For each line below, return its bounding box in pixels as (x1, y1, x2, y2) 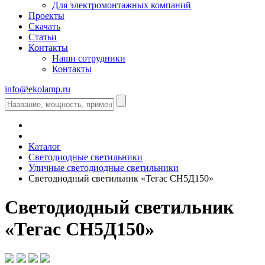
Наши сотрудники (52, 53, 125, 63)
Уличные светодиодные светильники (28, 162, 179, 173)
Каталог (28, 141, 61, 151)
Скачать (28, 21, 60, 31)
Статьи (28, 31, 57, 42)
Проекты (28, 10, 64, 21)
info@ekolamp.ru (5, 83, 70, 94)
